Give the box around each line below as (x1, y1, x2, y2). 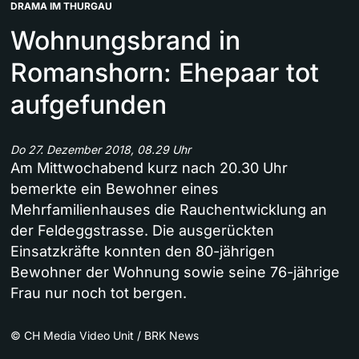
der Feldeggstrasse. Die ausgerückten (10, 222, 274, 240)
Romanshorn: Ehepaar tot (10, 57, 319, 89)
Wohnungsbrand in (10, 25, 240, 57)
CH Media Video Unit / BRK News (24, 329, 199, 343)
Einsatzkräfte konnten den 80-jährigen (10, 243, 275, 260)
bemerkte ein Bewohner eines (10, 180, 219, 198)
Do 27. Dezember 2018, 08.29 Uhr (10, 143, 191, 157)
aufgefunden (10, 89, 167, 121)
